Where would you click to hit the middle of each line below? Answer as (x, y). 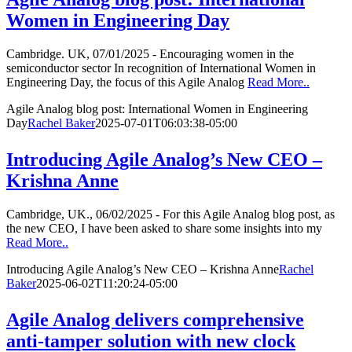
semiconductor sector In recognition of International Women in (161, 68)
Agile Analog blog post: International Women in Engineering (157, 108)
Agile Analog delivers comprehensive (155, 319)
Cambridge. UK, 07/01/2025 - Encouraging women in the (150, 53)
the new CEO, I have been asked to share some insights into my (164, 228)
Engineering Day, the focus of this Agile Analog (127, 82)
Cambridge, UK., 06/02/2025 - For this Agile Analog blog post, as (170, 214)
